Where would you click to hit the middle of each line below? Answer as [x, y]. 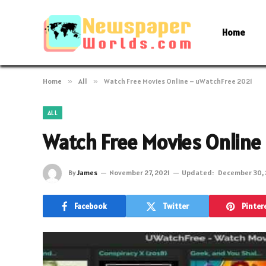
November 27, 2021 [140, 172]
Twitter [176, 206]
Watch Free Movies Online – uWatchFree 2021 [178, 81]
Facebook [91, 206]
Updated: [198, 172]
